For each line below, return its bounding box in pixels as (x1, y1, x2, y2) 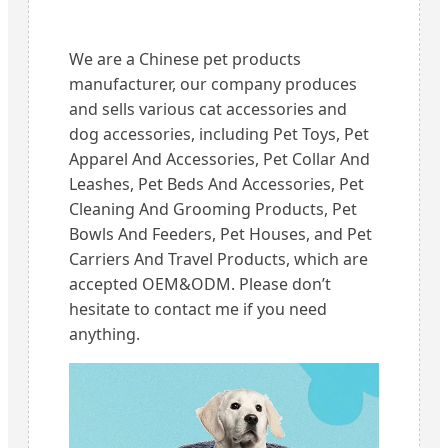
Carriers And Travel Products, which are (69, 248, 368, 271)
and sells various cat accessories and (69, 98, 347, 121)
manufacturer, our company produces (69, 73, 357, 96)
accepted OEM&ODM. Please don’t (69, 273, 331, 296)
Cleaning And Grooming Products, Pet (69, 198, 357, 221)
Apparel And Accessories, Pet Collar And (69, 148, 370, 171)
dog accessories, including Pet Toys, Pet (69, 123, 369, 146)
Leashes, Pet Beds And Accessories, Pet (69, 173, 364, 196)
